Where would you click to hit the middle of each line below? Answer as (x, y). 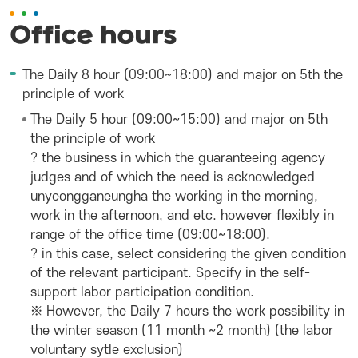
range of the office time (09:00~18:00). (150, 235)
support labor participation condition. (142, 292)
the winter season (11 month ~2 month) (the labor (182, 331)
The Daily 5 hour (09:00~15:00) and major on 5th (179, 120)
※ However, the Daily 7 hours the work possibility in (187, 312)
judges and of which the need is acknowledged (173, 177)
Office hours (93, 36)
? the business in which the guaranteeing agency (178, 158)
